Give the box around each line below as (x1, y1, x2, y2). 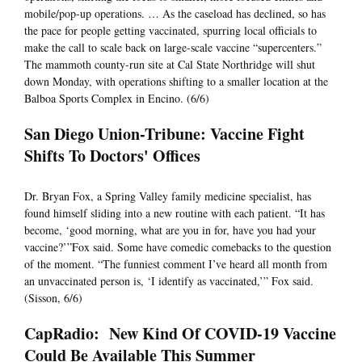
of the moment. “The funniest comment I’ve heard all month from (24, 256, 327, 272)
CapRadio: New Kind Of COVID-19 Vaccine (24, 322, 336, 346)
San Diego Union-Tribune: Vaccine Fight (24, 122, 305, 146)
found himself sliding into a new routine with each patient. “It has (24, 205, 325, 221)
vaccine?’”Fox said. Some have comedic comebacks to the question (24, 239, 331, 255)
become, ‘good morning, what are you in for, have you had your (24, 222, 316, 238)
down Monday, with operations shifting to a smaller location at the (24, 74, 328, 90)
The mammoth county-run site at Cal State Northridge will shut (24, 57, 315, 73)
